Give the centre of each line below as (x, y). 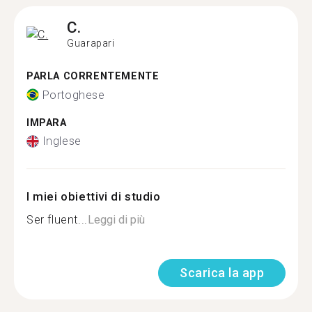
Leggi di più (116, 220)
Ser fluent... (57, 220)
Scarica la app (222, 273)
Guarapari (91, 43)
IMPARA (47, 123)
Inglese (62, 141)
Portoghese (73, 95)
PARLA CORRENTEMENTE (93, 76)
